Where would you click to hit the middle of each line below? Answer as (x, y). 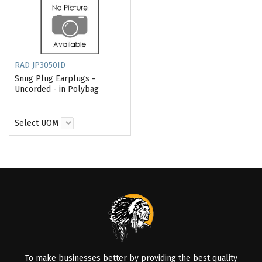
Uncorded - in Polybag (57, 89)
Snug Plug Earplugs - (55, 79)
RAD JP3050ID (40, 65)
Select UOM (37, 123)
